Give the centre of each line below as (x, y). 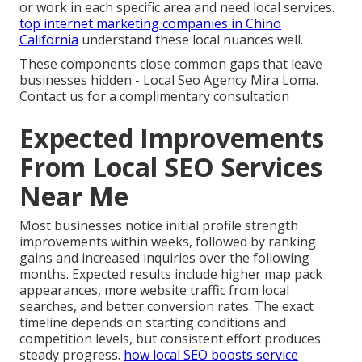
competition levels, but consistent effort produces (170, 339)
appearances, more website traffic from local (154, 290)
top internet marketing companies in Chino (150, 23)
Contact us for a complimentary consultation (154, 96)
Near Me (74, 196)
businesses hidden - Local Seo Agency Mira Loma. (169, 80)
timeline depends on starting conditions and (153, 322)
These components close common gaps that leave (171, 64)
